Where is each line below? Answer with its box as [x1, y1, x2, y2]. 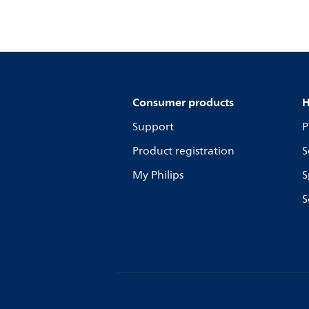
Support [132, 118, 174, 136]
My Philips [132, 166, 183, 184]
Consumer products [132, 92, 234, 112]
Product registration [132, 142, 235, 160]
